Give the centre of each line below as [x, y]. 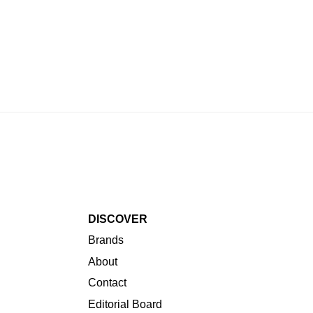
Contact [107, 283]
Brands [105, 240]
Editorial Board [125, 304]
